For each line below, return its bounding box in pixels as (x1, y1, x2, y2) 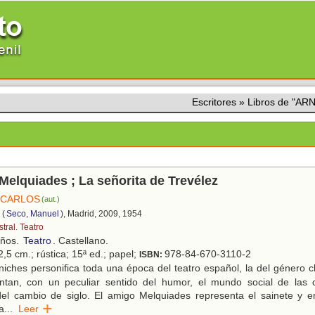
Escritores (192, 96, 236, 108)
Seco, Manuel (6, 209, 59, 219)
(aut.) (41, 195, 60, 204)
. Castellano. (53, 235, 108, 247)
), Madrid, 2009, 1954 (60, 209, 142, 219)
